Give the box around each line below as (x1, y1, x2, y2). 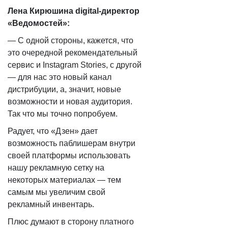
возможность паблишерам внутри (8, 139, 135, 148)
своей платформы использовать (8, 151, 130, 160)
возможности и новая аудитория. (8, 97, 132, 106)
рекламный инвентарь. (8, 200, 94, 209)
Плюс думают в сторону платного (8, 217, 134, 226)
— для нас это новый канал (8, 73, 111, 81)
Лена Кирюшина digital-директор (8, 7, 139, 15)
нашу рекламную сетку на (8, 163, 104, 172)
